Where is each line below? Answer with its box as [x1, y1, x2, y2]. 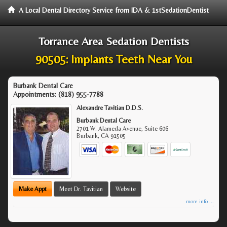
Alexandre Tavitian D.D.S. [77, 104, 143, 111]
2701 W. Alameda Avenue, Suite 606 [77, 125, 169, 132]
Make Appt [19, 185, 47, 193]
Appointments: [13, 90, 58, 98]
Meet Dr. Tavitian [59, 185, 103, 193]
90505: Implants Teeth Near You [35, 52, 192, 66]
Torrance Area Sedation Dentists [38, 35, 189, 48]
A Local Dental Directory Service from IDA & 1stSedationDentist [19, 6, 209, 14]
